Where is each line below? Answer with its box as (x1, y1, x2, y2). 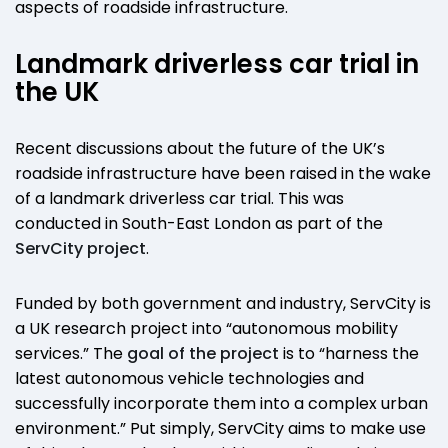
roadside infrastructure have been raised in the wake (15, 161, 431, 185)
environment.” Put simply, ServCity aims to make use (15, 416, 426, 440)
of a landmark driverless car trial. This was (15, 186, 344, 210)
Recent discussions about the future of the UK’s (15, 136, 385, 160)
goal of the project (127, 341, 279, 365)
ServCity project (15, 236, 146, 260)
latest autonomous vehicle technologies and (15, 366, 364, 390)
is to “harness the (279, 341, 419, 365)
